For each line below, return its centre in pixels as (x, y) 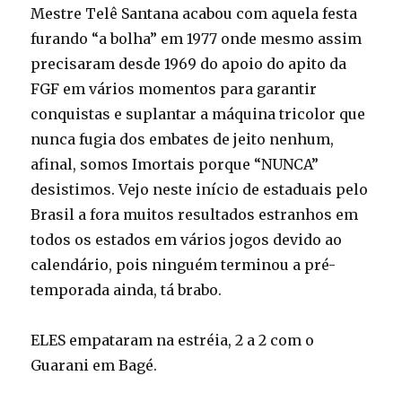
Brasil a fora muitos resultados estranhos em (195, 215)
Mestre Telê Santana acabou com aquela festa (194, 14)
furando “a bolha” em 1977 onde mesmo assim (197, 39)
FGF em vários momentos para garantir (174, 89)
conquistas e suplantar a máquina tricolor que (198, 114)
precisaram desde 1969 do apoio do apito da (189, 64)
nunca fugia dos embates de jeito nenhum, (183, 140)
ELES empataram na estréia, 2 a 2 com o (173, 341)
